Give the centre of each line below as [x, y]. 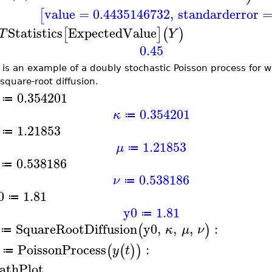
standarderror [219, 14]
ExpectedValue [112, 33]
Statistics [35, 33]
